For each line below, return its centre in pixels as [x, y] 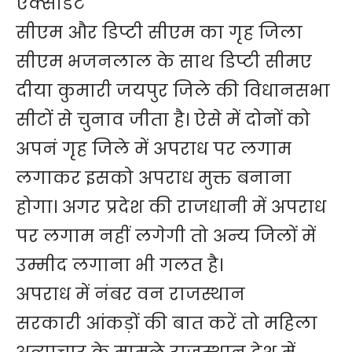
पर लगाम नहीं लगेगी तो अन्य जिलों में [166, 236]
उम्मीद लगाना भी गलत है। [119, 266]
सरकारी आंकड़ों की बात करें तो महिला [167, 324]
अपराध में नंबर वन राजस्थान [130, 295]
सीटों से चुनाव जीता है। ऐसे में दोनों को [163, 120]
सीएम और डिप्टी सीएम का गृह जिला [159, 33]
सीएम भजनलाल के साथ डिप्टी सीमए [164, 62]
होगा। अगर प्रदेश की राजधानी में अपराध [171, 207]
